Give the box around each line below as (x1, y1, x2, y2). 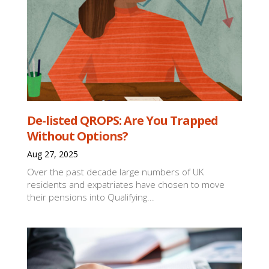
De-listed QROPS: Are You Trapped (27, 112, 219, 129)
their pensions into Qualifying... (27, 191, 155, 204)
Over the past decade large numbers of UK (27, 166, 204, 178)
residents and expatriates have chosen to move (27, 178, 225, 191)
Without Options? (27, 128, 128, 145)
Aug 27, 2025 (27, 148, 79, 160)
